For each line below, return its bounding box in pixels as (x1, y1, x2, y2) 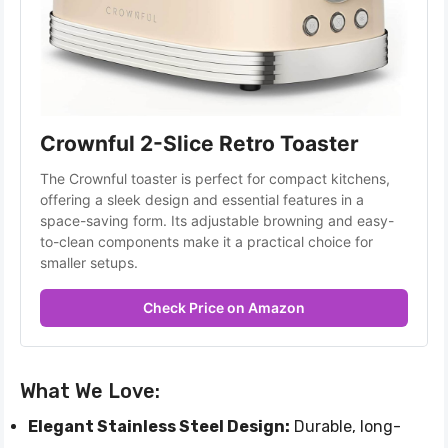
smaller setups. (40, 253, 138, 271)
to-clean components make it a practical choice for (40, 232, 373, 250)
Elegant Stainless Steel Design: (28, 416, 290, 436)
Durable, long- (290, 416, 401, 436)
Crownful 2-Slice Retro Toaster (40, 130, 359, 156)
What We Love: (20, 378, 160, 403)
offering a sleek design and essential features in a (40, 190, 364, 208)
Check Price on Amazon (143, 298, 305, 316)
